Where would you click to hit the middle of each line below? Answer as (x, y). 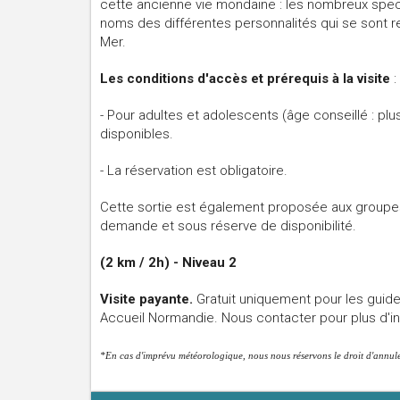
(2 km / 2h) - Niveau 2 (168, 262)
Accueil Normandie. (161, 318)
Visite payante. (148, 299)
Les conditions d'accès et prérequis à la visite (247, 79)
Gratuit (218, 299)
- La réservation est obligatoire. (196, 171)
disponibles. (137, 134)
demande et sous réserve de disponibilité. (228, 226)
